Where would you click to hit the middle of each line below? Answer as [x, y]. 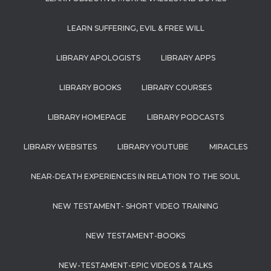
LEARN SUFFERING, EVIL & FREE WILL [135, 28]
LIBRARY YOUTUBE [153, 147]
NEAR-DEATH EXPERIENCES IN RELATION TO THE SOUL [135, 176]
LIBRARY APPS [188, 58]
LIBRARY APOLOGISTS [98, 58]
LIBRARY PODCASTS [185, 117]
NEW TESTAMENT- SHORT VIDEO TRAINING [135, 206]
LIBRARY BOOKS [90, 87]
